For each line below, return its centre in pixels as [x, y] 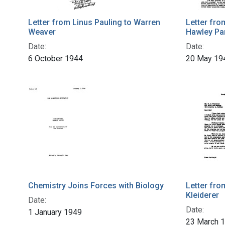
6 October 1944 [55, 59]
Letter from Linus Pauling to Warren [94, 23]
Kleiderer [202, 195]
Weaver [42, 32]
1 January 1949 [55, 212]
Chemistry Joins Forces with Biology [96, 186]
